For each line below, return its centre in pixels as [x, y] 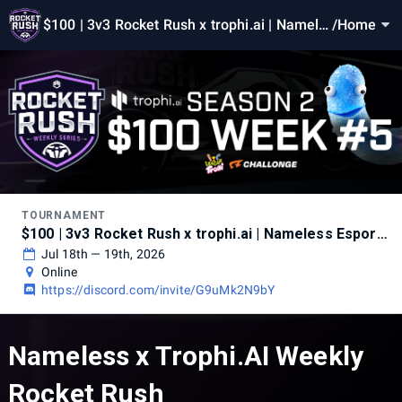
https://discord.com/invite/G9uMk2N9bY [158, 290]
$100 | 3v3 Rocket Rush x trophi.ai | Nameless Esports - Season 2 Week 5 [382, 234]
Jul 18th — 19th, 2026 [104, 254]
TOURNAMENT [64, 215]
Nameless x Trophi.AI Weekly [186, 356]
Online [59, 272]
